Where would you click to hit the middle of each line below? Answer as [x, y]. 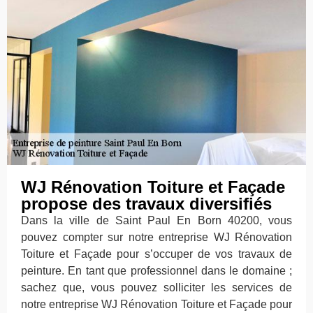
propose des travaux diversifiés [146, 204]
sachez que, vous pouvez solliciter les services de [156, 288]
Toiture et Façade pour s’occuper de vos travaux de [156, 254]
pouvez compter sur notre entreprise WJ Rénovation [156, 238]
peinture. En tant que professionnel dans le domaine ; [156, 271]
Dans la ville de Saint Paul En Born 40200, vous [156, 221]
